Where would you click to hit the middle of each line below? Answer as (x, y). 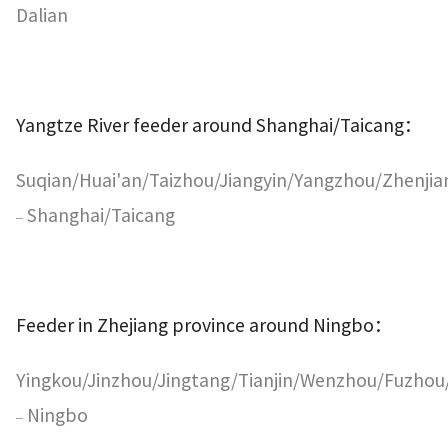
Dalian (42, 15)
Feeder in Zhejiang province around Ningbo (195, 325)
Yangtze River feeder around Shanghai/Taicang (210, 125)
